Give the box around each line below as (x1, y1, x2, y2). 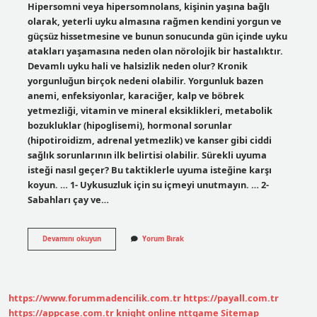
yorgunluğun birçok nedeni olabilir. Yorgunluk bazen (27, 74, 263, 87)
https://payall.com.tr (183, 292, 279, 305)
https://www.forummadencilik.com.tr (8, 292, 181, 305)
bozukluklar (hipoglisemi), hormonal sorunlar (27, 118, 232, 132)
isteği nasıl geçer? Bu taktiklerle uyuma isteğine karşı (27, 163, 272, 176)
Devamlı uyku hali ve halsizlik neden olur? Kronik (27, 59, 248, 72)
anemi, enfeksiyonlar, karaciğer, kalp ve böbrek (27, 88, 244, 102)
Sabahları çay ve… (27, 192, 109, 206)
